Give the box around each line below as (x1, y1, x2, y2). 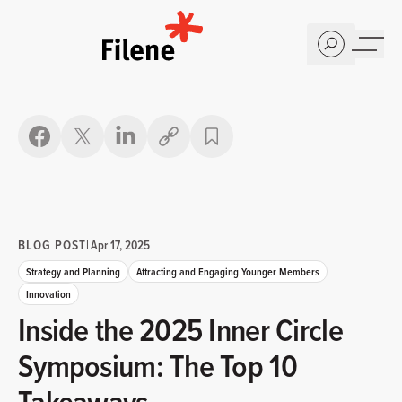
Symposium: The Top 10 (18, 343, 297, 389)
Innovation (26, 286, 71, 301)
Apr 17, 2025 (90, 236, 150, 254)
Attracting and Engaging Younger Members (136, 264, 319, 279)
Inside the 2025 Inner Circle (18, 307, 343, 353)
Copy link (167, 135, 224, 157)
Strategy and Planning (26, 264, 120, 279)
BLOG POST (18, 235, 87, 254)
